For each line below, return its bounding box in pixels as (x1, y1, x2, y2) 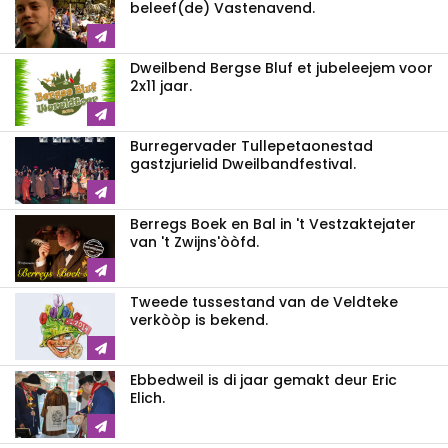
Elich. (130, 388, 165, 409)
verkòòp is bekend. (130, 310, 268, 331)
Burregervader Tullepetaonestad (130, 136, 373, 157)
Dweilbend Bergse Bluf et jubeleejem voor (130, 58, 433, 79)
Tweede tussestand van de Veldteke (130, 292, 398, 313)
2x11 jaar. (130, 76, 192, 97)
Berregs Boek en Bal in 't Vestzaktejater (130, 214, 416, 235)
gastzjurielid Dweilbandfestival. (130, 154, 356, 175)
